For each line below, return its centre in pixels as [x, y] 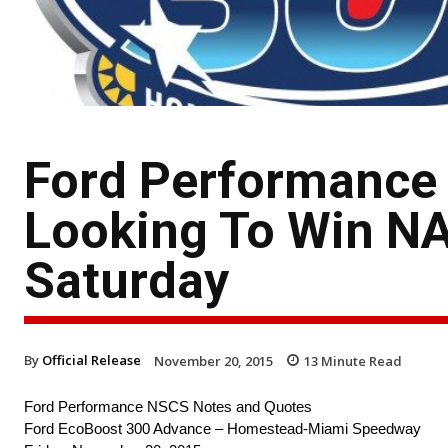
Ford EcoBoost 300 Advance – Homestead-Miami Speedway [222, 429]
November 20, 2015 [213, 360]
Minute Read [360, 360]
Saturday [126, 280]
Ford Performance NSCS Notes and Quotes [168, 407]
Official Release [91, 359]
